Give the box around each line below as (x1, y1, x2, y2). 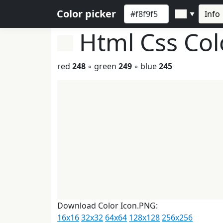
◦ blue (132, 61, 159, 72)
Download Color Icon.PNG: (57, 200, 158, 211)
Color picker (57, 7, 116, 20)
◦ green (86, 61, 118, 72)
